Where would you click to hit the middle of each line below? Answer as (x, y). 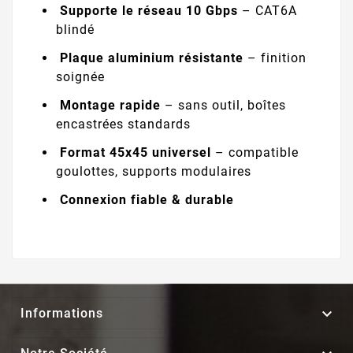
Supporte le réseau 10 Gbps (149, 10)
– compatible (255, 152)
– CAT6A (268, 10)
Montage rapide (110, 105)
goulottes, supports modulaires (154, 171)
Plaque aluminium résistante (152, 58)
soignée (80, 76)
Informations (62, 313)
